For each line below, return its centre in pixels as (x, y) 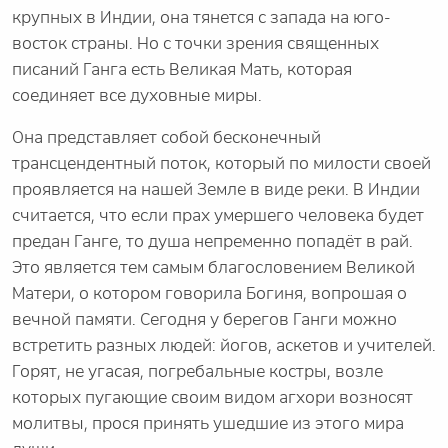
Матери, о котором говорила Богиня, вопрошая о (209, 294)
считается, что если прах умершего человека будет (218, 216)
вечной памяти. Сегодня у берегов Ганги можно (204, 320)
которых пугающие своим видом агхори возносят (212, 398)
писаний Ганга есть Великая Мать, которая (182, 70)
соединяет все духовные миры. (137, 96)
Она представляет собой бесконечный (166, 138)
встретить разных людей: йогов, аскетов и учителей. (224, 346)
